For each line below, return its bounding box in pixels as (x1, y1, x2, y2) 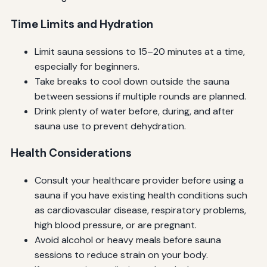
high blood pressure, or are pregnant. (34, 218, 197, 231)
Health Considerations (10, 145, 132, 161)
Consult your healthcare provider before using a (34, 173, 244, 187)
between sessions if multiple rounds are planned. (34, 89, 246, 103)
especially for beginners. (34, 60, 139, 73)
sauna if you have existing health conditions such (34, 188, 247, 201)
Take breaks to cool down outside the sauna (34, 74, 229, 88)
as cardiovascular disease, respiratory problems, (34, 203, 246, 216)
